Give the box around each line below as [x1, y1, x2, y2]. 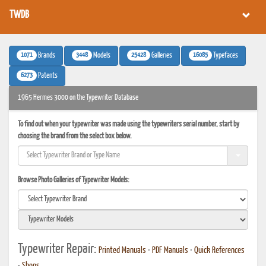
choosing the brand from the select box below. [18, 132, 132, 140]
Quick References [194, 246, 245, 255]
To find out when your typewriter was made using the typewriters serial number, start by [18, 121, 239, 128]
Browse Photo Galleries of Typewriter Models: [18, 176, 129, 184]
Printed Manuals [99, 246, 146, 255]
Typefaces [212, 52, 238, 59]
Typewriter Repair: [18, 242, 99, 256]
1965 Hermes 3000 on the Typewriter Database [18, 94, 138, 102]
